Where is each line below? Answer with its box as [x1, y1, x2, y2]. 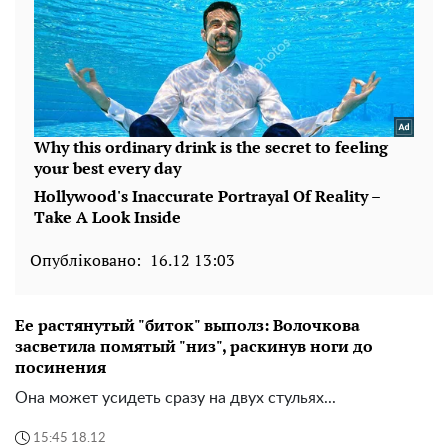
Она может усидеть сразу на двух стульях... [15, 390, 336, 407]
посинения [15, 356, 106, 379]
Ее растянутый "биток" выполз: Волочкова [15, 314, 360, 337]
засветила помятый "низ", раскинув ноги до [15, 335, 373, 358]
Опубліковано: [30, 249, 141, 272]
